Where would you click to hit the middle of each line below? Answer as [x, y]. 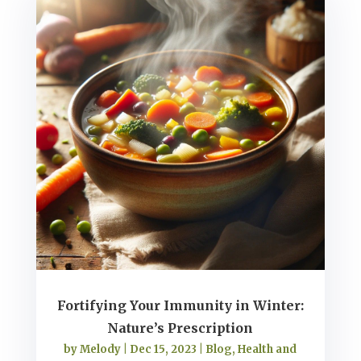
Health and [268, 350]
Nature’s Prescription [180, 328]
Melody [101, 350]
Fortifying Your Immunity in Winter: [180, 306]
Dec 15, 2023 [164, 350]
